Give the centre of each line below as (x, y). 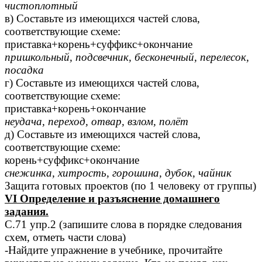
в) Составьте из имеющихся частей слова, (102, 19)
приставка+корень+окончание (75, 109)
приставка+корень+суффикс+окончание (99, 44)
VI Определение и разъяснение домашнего (112, 199)
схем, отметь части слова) (65, 237)
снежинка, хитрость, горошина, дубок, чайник (118, 173)
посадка (24, 70)
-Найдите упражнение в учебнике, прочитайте (113, 250)
